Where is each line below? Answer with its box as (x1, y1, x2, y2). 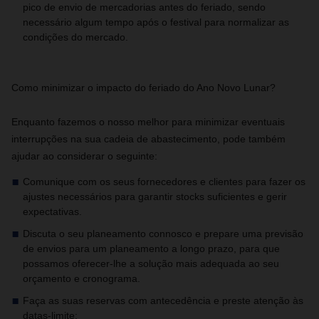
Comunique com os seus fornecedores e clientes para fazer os (23, 176, 305, 187)
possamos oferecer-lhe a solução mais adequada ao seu (23, 258, 279, 269)
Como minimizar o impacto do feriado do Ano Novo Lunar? (11, 82, 276, 93)
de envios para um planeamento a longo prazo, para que (23, 243, 280, 254)
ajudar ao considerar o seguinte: (11, 150, 157, 162)
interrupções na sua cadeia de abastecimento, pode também (11, 133, 286, 145)
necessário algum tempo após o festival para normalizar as (23, 16, 289, 28)
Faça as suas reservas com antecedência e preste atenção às (23, 295, 303, 306)
